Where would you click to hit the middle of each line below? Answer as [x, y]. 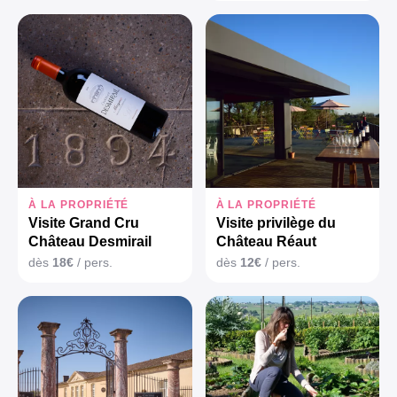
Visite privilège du [276, 223]
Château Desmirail [90, 242]
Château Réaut [266, 242]
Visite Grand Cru [84, 223]
